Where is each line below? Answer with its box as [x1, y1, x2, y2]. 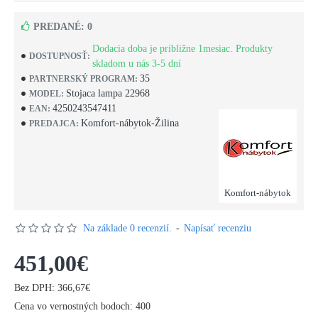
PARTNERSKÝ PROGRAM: [29, 73, 138, 84]
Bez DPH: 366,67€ [14, 283, 90, 293]
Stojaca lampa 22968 [66, 88, 150, 99]
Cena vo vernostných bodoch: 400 [14, 301, 150, 312]
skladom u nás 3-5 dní [92, 58, 181, 69]
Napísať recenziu [184, 223, 251, 234]
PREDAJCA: [29, 118, 79, 128]
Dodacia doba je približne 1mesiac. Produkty [92, 43, 273, 54]
